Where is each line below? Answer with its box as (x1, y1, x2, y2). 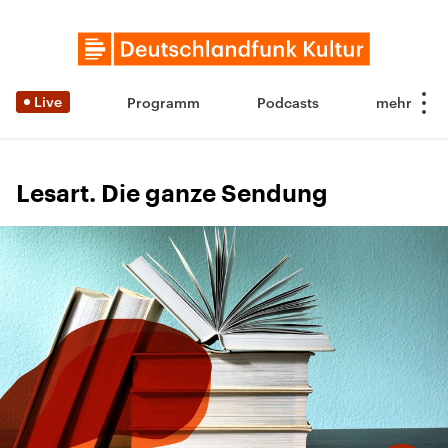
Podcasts (257, 94, 319, 111)
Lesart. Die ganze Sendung (16, 182, 328, 206)
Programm (127, 94, 200, 111)
